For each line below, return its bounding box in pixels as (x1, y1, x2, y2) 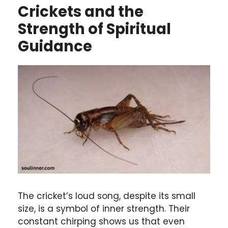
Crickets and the (18, 2, 144, 22)
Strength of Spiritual (18, 19, 171, 40)
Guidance (18, 36, 92, 57)
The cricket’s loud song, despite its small (18, 190, 195, 203)
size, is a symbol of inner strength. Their (18, 203, 190, 215)
